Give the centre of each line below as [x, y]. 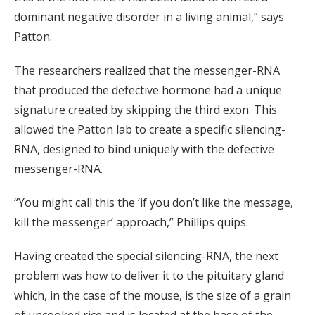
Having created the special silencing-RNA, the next [146, 256]
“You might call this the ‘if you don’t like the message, [154, 203]
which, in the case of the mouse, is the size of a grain [153, 296]
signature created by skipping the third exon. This [146, 110]
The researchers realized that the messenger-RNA [147, 71]
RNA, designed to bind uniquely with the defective [144, 149]
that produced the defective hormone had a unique [148, 90]
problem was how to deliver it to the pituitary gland [149, 276]
